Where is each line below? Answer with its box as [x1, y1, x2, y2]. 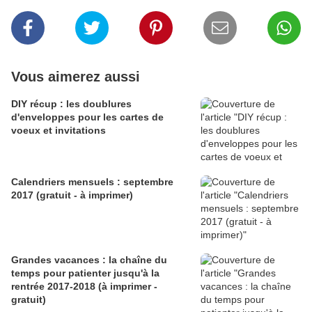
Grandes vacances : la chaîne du [11, 254, 167, 266]
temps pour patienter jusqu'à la [11, 267, 159, 279]
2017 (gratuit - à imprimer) [11, 189, 133, 201]
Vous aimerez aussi [11, 69, 140, 85]
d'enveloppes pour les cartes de [11, 111, 164, 123]
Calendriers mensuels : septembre [11, 176, 173, 188]
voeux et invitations [11, 125, 106, 136]
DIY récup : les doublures [11, 98, 132, 110]
